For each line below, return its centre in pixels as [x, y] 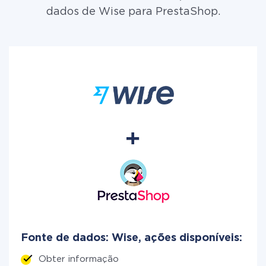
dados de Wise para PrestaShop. [133, 12]
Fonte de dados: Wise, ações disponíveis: [132, 238]
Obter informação [79, 259]
